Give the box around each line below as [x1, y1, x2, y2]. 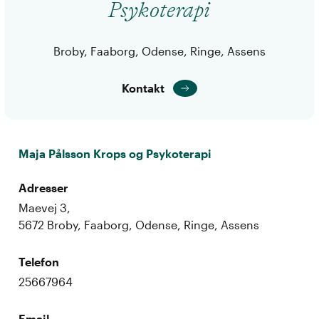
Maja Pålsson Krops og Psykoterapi [19, 146, 212, 160]
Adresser [19, 180, 69, 194]
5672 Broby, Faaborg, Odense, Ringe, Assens [19, 217, 260, 231]
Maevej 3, [19, 200, 71, 214]
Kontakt [121, 80, 164, 95]
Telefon [19, 254, 60, 268]
